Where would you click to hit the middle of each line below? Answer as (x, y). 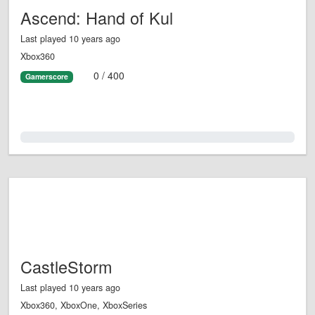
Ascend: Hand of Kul (97, 18)
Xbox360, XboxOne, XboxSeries (84, 306)
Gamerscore (46, 77)
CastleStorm (66, 267)
